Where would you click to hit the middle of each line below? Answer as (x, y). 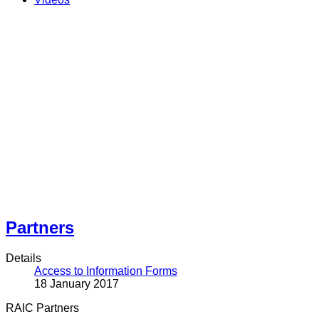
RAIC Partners (42, 308)
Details (23, 258)
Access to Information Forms (106, 271)
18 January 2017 (77, 283)
